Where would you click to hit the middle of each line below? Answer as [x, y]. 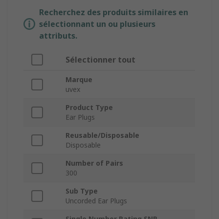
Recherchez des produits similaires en [114, 12]
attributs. [58, 36]
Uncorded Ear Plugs [96, 201]
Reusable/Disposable [102, 135]
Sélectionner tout [100, 60]
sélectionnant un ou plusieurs [97, 24]
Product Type [89, 108]
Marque [79, 80]
